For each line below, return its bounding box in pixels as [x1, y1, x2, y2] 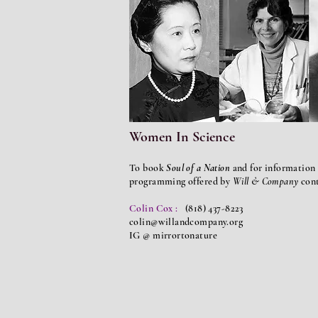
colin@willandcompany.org [129, 216, 243, 228]
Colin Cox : [129, 202, 178, 214]
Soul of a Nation [166, 162, 231, 174]
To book [129, 162, 164, 174]
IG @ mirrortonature [129, 229, 217, 241]
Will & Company [232, 175, 299, 187]
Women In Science [129, 128, 235, 146]
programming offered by [129, 175, 233, 187]
